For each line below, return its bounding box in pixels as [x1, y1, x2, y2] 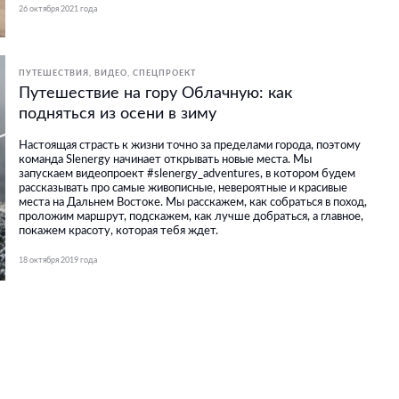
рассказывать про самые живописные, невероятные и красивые [19, 182, 347, 194]
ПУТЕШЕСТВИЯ [19, 69, 89, 77]
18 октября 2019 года [19, 256, 97, 265]
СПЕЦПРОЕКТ [133, 69, 196, 77]
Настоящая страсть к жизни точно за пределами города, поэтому [19, 139, 361, 151]
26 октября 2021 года [19, 5, 97, 14]
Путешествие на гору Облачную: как [19, 85, 292, 102]
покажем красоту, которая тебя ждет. [19, 224, 221, 237]
